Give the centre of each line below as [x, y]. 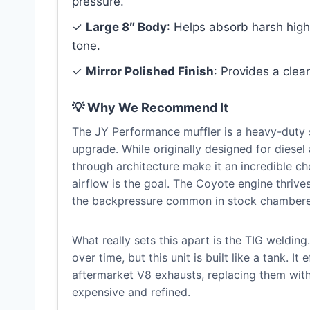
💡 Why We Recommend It [150, 108]
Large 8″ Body [126, 27]
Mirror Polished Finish [150, 72]
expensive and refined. [131, 292]
